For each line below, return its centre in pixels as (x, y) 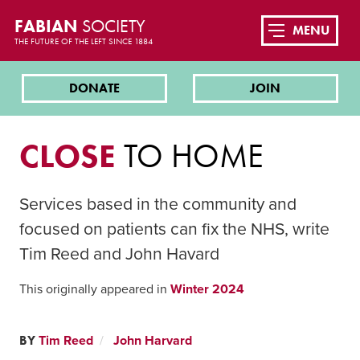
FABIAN (48, 26)
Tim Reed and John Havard (119, 254)
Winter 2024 (207, 290)
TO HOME (190, 155)
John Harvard (153, 341)
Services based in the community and (158, 205)
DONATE (95, 88)
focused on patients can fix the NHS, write (174, 229)
